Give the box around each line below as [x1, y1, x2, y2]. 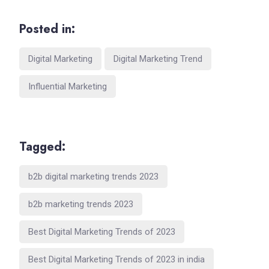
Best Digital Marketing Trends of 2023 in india [28, 253, 205, 265]
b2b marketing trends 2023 [28, 198, 133, 210]
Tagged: [19, 138, 65, 156]
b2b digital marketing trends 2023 [28, 171, 159, 182]
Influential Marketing [28, 80, 107, 92]
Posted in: [19, 20, 75, 38]
